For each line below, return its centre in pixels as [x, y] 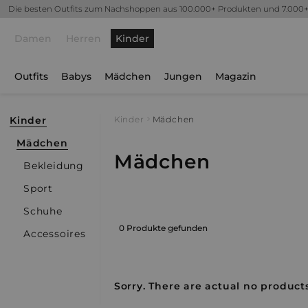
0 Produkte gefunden [163, 228]
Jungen [183, 76]
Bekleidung [54, 166]
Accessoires [55, 234]
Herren [84, 38]
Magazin [236, 76]
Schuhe [43, 211]
